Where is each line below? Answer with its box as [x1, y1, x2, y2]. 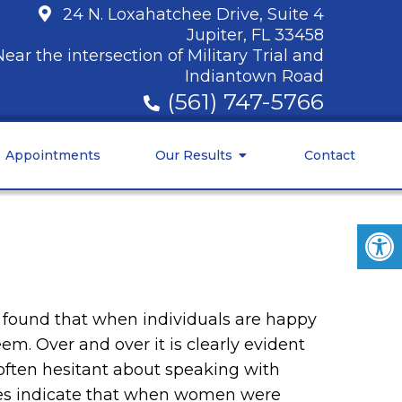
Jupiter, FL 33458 [186, 25, 324, 45]
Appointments [4, 147, 100, 163]
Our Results [155, 147, 233, 163]
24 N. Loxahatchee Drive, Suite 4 [62, 4, 324, 24]
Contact [303, 147, 355, 163]
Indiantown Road [184, 66, 324, 86]
